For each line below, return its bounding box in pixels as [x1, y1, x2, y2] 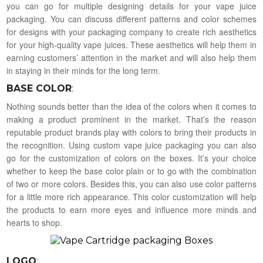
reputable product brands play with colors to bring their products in [6, 126, 257, 139]
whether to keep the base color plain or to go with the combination [6, 165, 257, 177]
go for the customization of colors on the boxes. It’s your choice [6, 152, 257, 164]
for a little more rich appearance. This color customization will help [6, 191, 257, 203]
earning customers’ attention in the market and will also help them [6, 52, 257, 64]
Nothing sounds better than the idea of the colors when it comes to [6, 100, 257, 113]
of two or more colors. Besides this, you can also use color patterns [6, 178, 257, 190]
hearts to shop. [6, 217, 63, 229]
